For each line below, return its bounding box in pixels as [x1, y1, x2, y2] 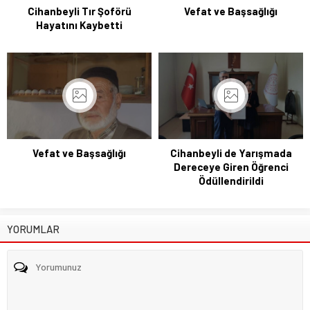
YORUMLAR [7, 223, 60, 236]
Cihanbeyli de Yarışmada [170, 147, 292, 160]
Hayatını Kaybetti [36, 18, 122, 31]
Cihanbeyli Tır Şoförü [27, 4, 131, 17]
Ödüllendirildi [198, 174, 264, 188]
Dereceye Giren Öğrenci [173, 161, 289, 174]
